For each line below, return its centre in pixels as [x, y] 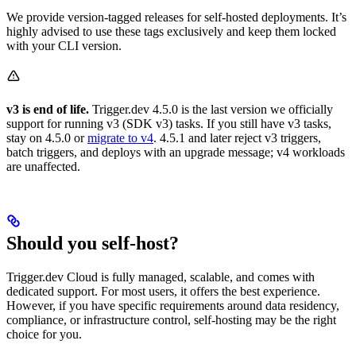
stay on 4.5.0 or [47, 137]
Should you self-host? [93, 243]
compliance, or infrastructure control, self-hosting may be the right [171, 319]
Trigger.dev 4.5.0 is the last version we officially [211, 109]
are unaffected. [43, 166]
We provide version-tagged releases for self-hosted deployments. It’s [176, 17]
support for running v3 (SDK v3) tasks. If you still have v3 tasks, [169, 123]
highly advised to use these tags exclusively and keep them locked [171, 31]
